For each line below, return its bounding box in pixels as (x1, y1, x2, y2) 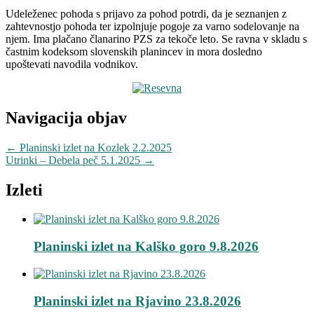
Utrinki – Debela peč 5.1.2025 (6, 153, 143, 166)
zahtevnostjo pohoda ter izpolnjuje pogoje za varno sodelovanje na (6, 20, 299, 32)
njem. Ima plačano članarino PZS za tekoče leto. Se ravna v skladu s (6, 32, 307, 45)
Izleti (6, 180, 43, 199)
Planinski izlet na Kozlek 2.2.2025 (17, 141, 172, 153)
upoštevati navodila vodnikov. (6, 57, 138, 70)
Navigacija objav (6, 108, 127, 127)
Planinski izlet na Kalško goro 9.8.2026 (34, 239, 259, 254)
